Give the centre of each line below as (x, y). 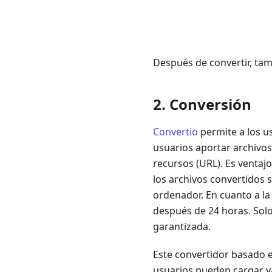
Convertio (175, 132)
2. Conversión (202, 104)
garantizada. (182, 226)
